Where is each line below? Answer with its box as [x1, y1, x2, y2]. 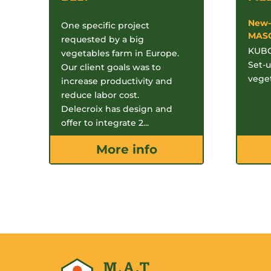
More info [96, 142, 157, 157]
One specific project [61, 19, 150, 31]
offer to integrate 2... [61, 117, 149, 128]
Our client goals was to [61, 61, 162, 73]
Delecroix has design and [61, 103, 173, 114]
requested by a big [61, 33, 145, 45]
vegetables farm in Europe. [61, 47, 180, 59]
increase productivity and [61, 75, 173, 87]
